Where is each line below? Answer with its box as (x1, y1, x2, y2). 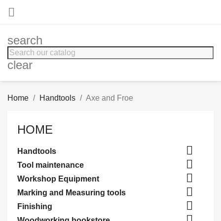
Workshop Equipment (17, 175, 99, 183)
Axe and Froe (86, 94, 133, 102)
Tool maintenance (17, 161, 84, 169)
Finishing (17, 202, 52, 211)
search (7, 34, 42, 47)
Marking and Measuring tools (17, 188, 126, 197)
